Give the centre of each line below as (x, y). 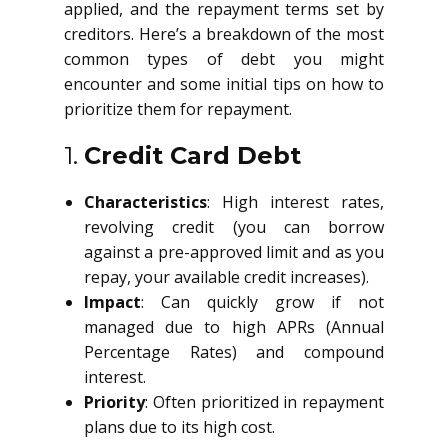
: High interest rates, (295, 202)
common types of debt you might (224, 59)
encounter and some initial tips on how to (224, 84)
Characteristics (145, 202)
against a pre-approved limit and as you (234, 252)
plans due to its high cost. (179, 427)
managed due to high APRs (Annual (234, 327)
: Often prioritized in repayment (264, 402)
